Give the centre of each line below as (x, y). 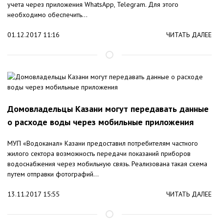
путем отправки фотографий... (53, 174)
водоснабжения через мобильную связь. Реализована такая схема (107, 164)
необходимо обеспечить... (47, 15)
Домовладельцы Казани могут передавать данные (108, 109)
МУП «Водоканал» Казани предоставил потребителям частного (103, 143)
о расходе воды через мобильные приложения (100, 122)
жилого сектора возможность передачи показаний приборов (99, 154)
